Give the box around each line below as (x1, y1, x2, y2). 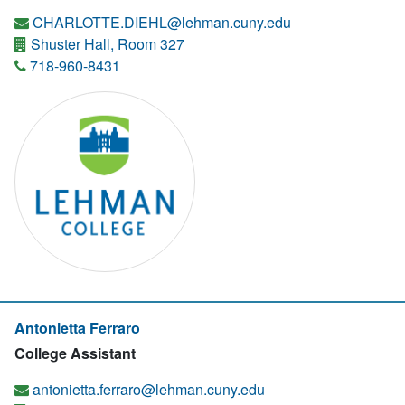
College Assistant (14, 343, 136, 363)
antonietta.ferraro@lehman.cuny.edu (33, 379, 265, 400)
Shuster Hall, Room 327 (27, 33, 184, 54)
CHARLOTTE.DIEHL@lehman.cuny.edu (33, 12, 291, 33)
